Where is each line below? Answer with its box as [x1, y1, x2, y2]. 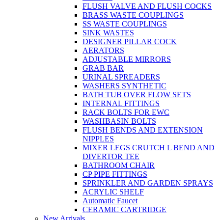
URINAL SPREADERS [82, 72, 160, 81]
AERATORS [82, 46, 124, 55]
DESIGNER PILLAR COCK [82, 37, 177, 46]
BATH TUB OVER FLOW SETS [82, 90, 191, 99]
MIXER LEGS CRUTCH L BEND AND [82, 143, 215, 152]
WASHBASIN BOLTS [82, 116, 156, 125]
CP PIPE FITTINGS [82, 169, 147, 178]
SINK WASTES [82, 28, 134, 37]
